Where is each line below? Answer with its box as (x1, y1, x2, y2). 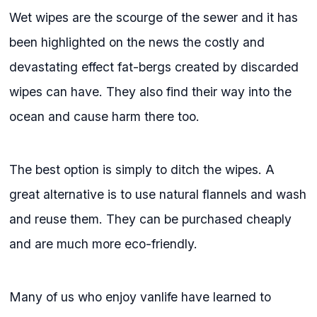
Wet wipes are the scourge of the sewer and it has (9, 9, 299, 25)
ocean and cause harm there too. (9, 108, 200, 124)
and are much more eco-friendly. (9, 236, 198, 251)
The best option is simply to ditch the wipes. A (9, 161, 275, 177)
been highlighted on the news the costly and (9, 34, 265, 50)
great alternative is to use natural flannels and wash (9, 186, 307, 202)
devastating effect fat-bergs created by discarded (9, 59, 299, 74)
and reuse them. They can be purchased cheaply (9, 211, 292, 226)
